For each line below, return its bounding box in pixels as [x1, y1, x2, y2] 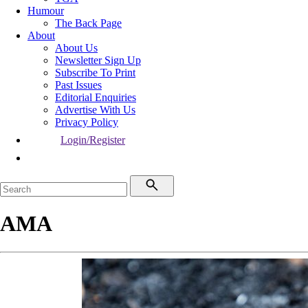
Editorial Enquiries [55, 91, 136, 103]
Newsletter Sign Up [55, 54, 141, 66]
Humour [27, 5, 64, 16]
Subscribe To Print [55, 67, 135, 78]
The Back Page [55, 17, 122, 29]
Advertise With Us [55, 104, 135, 115]
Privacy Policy [55, 116, 118, 128]
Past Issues [55, 79, 102, 91]
